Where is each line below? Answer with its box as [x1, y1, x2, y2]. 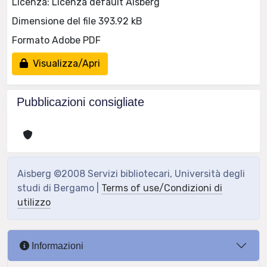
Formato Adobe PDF [12, 34, 101, 46]
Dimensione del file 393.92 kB [12, 15, 142, 27]
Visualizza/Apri [28, 57, 100, 69]
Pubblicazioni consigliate [17, 95, 144, 108]
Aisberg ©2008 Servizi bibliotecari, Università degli [17, 168, 245, 179]
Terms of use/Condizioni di [101, 182, 222, 194]
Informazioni [29, 240, 83, 251]
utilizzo [17, 197, 51, 208]
